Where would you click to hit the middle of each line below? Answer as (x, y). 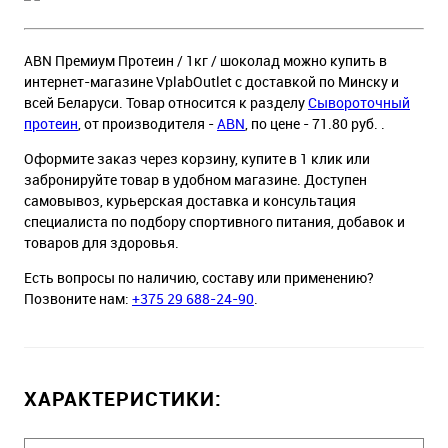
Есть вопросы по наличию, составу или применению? (199, 277)
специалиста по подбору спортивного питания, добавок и (214, 221)
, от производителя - (147, 123)
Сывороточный (359, 102)
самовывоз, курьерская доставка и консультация (190, 200)
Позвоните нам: (78, 298)
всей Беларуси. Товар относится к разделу (166, 102)
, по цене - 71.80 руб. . (315, 123)
